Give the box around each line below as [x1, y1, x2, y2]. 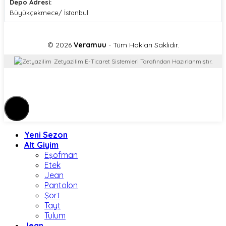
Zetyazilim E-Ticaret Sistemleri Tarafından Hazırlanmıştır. [53, 58, 212, 66]
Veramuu [73, 40, 106, 50]
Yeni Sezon [24, 130, 68, 140]
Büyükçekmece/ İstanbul [10, 9, 88, 17]
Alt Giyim [24, 140, 59, 150]
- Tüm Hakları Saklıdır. [106, 40, 179, 50]
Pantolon [44, 180, 78, 191]
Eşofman [44, 150, 78, 160]
